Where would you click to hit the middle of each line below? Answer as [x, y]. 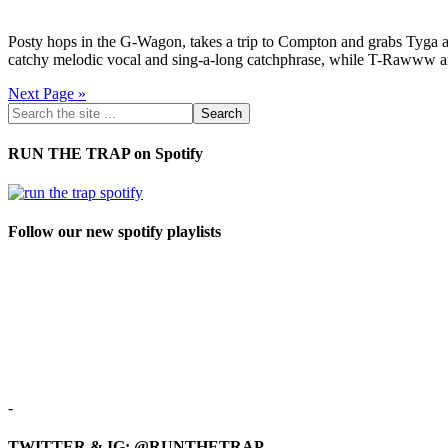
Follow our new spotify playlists [114, 232]
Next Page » [47, 93]
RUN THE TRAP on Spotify [105, 153]
